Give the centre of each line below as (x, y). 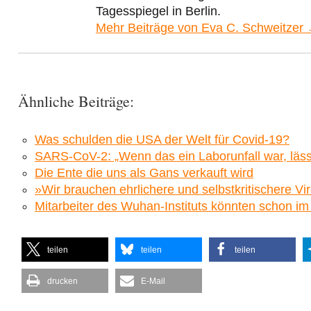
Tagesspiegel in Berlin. (158, 11)
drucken (62, 281)
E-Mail (153, 281)
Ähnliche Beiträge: (76, 101)
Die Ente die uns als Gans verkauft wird (144, 173)
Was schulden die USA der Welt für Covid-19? (162, 140)
